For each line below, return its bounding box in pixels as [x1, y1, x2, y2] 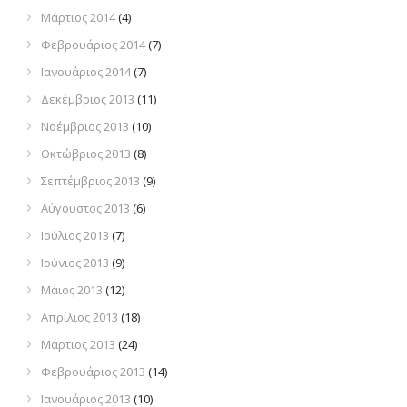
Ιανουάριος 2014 [41, 64, 131, 81]
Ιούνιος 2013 [41, 254, 109, 272]
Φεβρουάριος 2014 [41, 36, 145, 54]
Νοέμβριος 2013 [41, 118, 129, 135]
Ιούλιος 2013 [41, 227, 109, 244]
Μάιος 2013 [41, 282, 103, 299]
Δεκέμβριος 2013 [41, 91, 134, 108]
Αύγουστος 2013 [41, 200, 130, 217]
